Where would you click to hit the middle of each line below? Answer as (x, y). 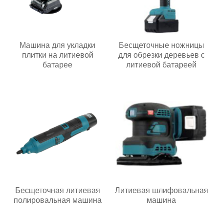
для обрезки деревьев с (161, 55)
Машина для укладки (58, 45)
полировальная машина (57, 200)
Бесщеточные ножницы (161, 45)
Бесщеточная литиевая (57, 190)
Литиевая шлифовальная (161, 190)
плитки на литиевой (57, 55)
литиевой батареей (162, 65)
